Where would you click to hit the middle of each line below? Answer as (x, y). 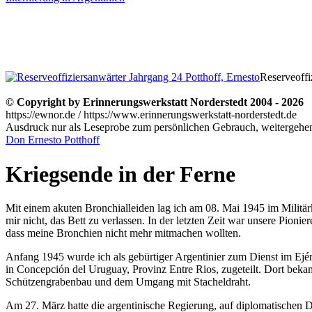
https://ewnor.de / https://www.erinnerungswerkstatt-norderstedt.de (151, 115)
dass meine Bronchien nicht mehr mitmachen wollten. (123, 233)
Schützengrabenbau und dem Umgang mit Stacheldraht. (128, 282)
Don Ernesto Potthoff (53, 140)
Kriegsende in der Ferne (120, 174)
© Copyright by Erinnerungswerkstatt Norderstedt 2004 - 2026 (155, 102)
